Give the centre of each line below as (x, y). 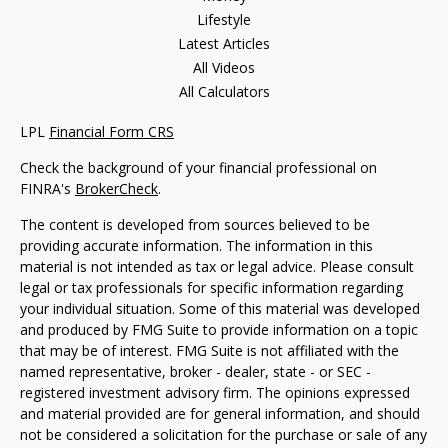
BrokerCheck (116, 188)
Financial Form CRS (111, 131)
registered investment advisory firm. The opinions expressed (215, 392)
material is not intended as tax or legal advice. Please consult (217, 266)
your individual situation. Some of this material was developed (220, 308)
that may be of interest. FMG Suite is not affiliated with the (209, 350)
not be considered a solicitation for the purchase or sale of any (223, 434)
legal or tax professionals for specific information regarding (211, 287)
